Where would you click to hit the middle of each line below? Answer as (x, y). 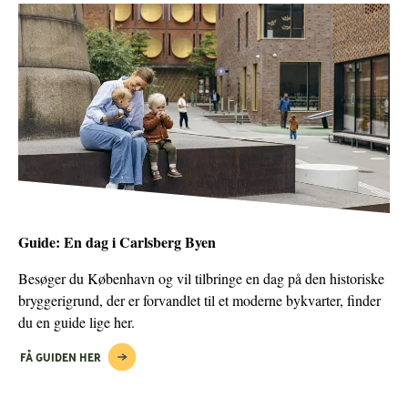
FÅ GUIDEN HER (61, 357)
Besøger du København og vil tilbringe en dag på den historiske (201, 278)
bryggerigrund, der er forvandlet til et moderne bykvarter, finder (199, 300)
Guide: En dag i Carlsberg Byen (117, 241)
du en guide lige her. (76, 321)
